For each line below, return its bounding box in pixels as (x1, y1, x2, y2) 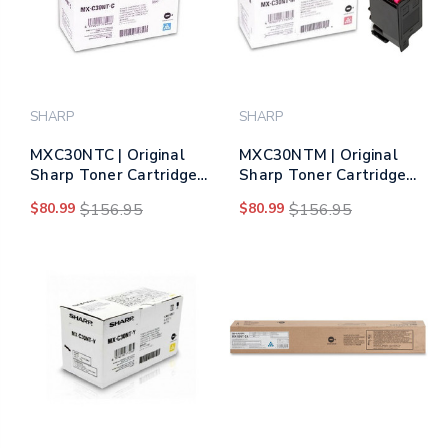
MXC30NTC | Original (30, 144, 185, 165)
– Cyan (30, 184, 80, 205)
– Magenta (239, 184, 319, 205)
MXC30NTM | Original (239, 144, 398, 165)
